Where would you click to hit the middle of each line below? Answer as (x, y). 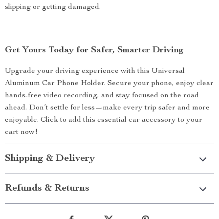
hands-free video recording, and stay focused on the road (102, 96)
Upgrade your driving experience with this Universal (95, 71)
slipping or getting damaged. (53, 7)
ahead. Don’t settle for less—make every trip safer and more (107, 108)
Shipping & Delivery (50, 159)
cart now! (21, 132)
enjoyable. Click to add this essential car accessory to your (104, 120)
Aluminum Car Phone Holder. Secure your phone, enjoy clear (109, 84)
